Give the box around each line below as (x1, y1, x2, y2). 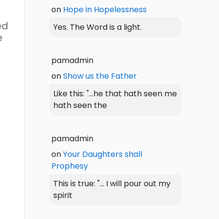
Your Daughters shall (63, 148, 142, 160)
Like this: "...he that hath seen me (53, 88, 177, 99)
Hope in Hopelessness (63, 3, 147, 15)
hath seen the (53, 99, 107, 111)
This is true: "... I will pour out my (53, 177, 171, 189)
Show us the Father (63, 70, 137, 82)
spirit (53, 189, 72, 201)
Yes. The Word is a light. (53, 21, 142, 33)
